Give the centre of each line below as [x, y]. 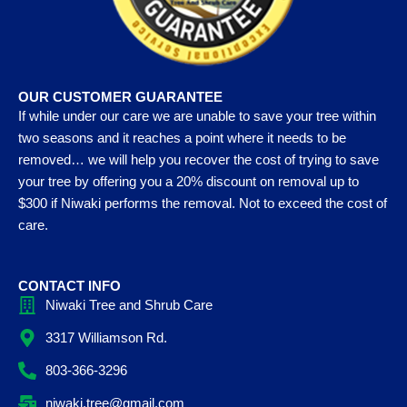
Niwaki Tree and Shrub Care [129, 305]
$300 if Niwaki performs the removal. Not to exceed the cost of [203, 204]
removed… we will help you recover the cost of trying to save [199, 160]
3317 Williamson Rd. [106, 338]
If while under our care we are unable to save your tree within [197, 117]
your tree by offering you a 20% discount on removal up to [189, 182]
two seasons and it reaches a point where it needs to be [182, 139]
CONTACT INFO [69, 286]
